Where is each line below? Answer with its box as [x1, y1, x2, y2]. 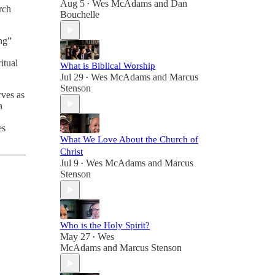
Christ [60, 147, 83, 157]
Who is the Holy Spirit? [60, 220, 150, 230]
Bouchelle [60, 9, 99, 20]
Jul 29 [60, 72, 83, 82]
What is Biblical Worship [60, 61, 155, 71]
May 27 [60, 231, 90, 242]
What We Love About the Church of [60, 134, 198, 144]
